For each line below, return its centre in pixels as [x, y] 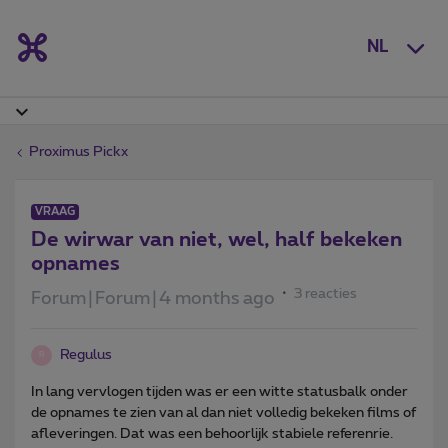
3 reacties [325, 293]
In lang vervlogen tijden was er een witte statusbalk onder [219, 391]
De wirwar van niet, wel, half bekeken [216, 239]
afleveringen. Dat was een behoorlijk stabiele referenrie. [212, 433]
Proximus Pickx [78, 151]
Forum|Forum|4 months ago [153, 298]
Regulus [86, 354]
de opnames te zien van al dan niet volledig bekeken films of [223, 412]
